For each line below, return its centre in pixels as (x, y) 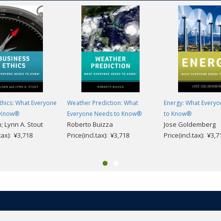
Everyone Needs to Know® (104, 113)
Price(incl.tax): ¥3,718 (98, 135)
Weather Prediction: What (103, 103)
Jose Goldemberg (190, 124)
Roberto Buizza (90, 124)
